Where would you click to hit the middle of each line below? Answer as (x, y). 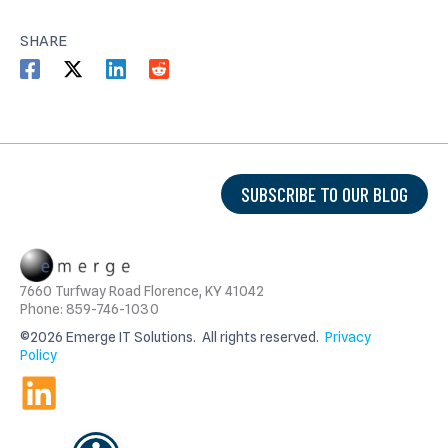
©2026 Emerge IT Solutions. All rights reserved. (172, 337)
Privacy (348, 337)
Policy (38, 355)
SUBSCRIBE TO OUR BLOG (324, 193)
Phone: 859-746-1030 (89, 309)
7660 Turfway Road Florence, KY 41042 (142, 291)
